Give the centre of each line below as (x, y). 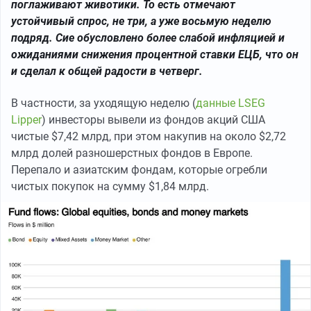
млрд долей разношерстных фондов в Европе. (132, 153)
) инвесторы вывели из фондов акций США (153, 120)
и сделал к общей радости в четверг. (107, 71)
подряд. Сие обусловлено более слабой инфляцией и (148, 38)
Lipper (26, 120)
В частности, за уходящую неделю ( (103, 103)
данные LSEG (230, 103)
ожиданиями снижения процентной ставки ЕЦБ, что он (155, 54)
